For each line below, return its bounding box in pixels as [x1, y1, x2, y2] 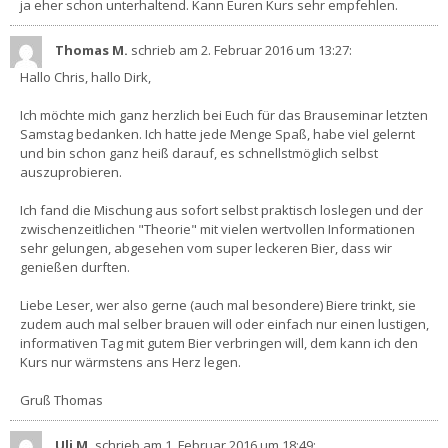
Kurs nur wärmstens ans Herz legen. [20, 352, 241, 371]
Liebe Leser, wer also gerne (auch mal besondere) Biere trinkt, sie [20, 295, 416, 314]
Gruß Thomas [20, 390, 103, 409]
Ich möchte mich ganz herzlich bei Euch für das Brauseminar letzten [20, 105, 428, 124]
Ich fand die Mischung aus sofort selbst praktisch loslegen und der [20, 200, 423, 219]
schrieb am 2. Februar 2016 [131, 41, 293, 60]
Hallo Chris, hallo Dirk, [20, 67, 151, 86]
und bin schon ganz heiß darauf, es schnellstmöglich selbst [20, 143, 378, 162]
